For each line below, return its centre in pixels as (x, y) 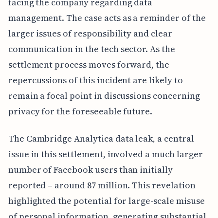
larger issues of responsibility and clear (90, 33)
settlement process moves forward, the (89, 64)
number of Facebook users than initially (90, 169)
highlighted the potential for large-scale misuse (106, 200)
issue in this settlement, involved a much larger (105, 154)
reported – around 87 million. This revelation (102, 185)
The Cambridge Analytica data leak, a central (101, 138)
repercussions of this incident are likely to (95, 80)
